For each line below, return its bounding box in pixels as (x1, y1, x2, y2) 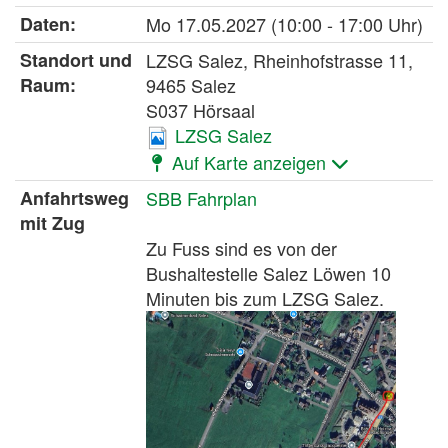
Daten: (20, 10, 76, 37)
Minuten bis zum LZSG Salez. (146, 284, 384, 311)
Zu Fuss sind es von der (146, 234, 337, 261)
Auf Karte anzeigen (172, 148, 332, 175)
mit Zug (20, 209, 85, 236)
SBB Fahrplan (146, 184, 257, 211)
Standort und (20, 46, 132, 73)
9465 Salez (146, 71, 236, 98)
